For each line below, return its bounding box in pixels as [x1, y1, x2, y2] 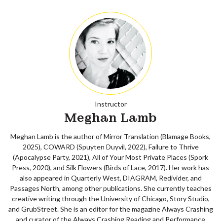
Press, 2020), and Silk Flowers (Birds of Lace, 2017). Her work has [12, 163, 209, 172]
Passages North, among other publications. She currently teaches [9, 184, 212, 192]
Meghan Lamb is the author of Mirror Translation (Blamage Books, [10, 132, 211, 141]
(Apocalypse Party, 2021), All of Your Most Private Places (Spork [13, 152, 208, 161]
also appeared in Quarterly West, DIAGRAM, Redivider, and [19, 173, 202, 182]
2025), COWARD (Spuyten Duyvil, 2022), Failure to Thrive [22, 142, 199, 151]
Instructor [94, 99, 127, 108]
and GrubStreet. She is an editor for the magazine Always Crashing [8, 204, 213, 213]
